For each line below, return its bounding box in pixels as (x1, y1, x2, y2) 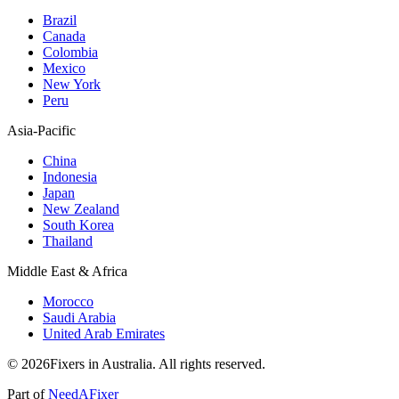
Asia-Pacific (7, 122, 76, 138)
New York (43, 76, 101, 92)
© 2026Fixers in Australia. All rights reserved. (7, 355, 265, 371)
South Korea (43, 216, 114, 232)
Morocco (43, 293, 94, 309)
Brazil (43, 12, 77, 28)
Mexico (43, 60, 85, 76)
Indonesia (43, 168, 97, 184)
